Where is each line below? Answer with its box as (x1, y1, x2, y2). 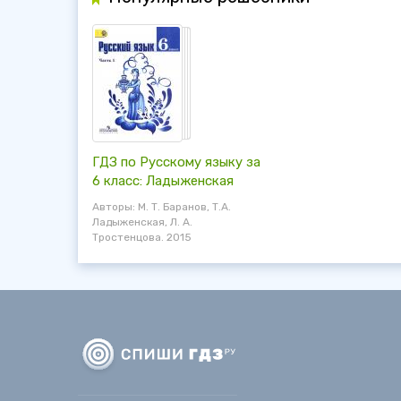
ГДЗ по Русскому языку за (92, 153, 260, 170)
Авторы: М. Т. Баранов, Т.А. (92, 200, 231, 213)
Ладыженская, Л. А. (92, 215, 192, 228)
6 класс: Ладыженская (92, 172, 234, 189)
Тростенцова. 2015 (92, 230, 192, 243)
